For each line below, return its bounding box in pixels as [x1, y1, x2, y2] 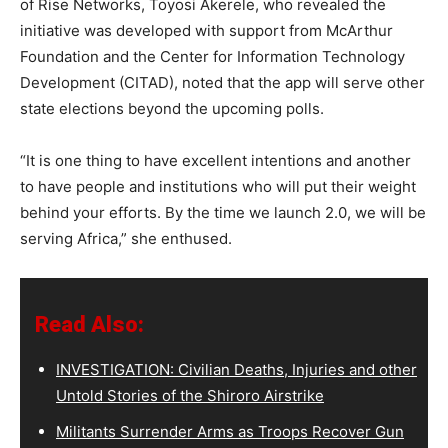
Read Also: [35, 312, 144, 337]
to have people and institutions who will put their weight [20, 177, 416, 196]
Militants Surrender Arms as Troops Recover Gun [56, 422, 404, 441]
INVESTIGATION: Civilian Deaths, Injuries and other [56, 360, 417, 379]
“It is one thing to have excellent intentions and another [20, 151, 411, 170]
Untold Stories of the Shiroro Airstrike [56, 386, 324, 405]
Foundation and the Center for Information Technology [20, 47, 405, 66]
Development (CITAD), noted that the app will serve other [20, 73, 425, 92]
